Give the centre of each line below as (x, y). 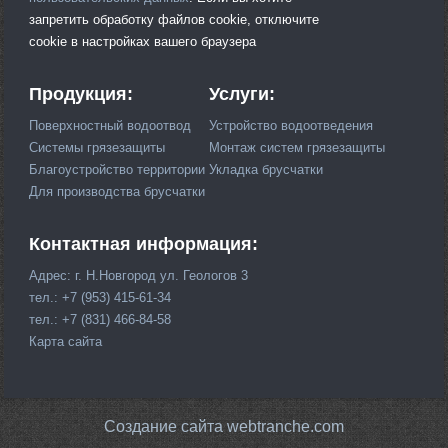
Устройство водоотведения (291, 125)
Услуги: (242, 93)
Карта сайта (66, 341)
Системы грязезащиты (97, 147)
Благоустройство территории (117, 169)
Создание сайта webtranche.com (224, 426)
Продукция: (81, 93)
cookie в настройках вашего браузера (143, 41)
